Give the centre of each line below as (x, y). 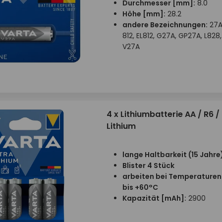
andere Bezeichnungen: (165, 25)
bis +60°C (140, 187)
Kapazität (141, 198)
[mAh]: (173, 198)
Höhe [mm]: (144, 14)
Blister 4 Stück (148, 166)
